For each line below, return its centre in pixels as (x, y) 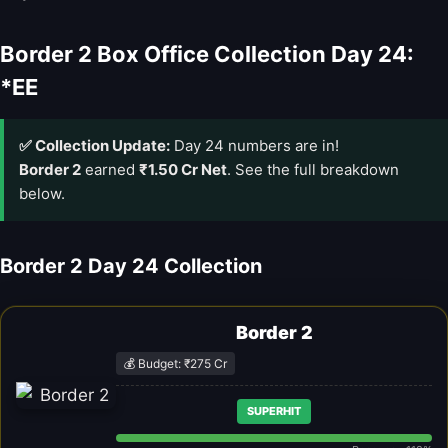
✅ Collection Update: (94, 145)
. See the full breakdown (313, 169)
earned (110, 169)
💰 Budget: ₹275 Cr (175, 363)
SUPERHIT (274, 410)
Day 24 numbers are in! (254, 145)
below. (42, 193)
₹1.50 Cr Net (183, 169)
